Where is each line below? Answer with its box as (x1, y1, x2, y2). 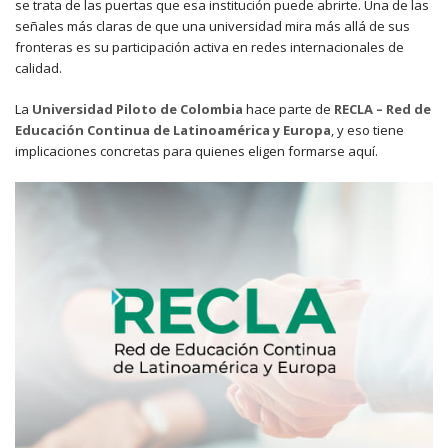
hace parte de (243, 100, 334, 118)
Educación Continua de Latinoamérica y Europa (15, 121, 331, 139)
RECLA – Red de (334, 100, 431, 118)
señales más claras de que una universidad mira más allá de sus (15, 17, 410, 35)
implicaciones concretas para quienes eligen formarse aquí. (15, 142, 378, 160)
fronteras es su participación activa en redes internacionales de (15, 38, 404, 56)
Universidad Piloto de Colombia (32, 100, 243, 118)
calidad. (15, 59, 62, 77)
